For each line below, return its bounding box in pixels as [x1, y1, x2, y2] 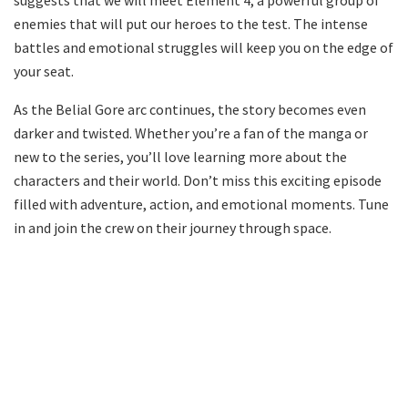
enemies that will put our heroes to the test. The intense [14, 14, 368, 33]
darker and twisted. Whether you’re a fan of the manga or [14, 123, 368, 142]
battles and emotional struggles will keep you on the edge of [14, 37, 393, 56]
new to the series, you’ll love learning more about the [14, 147, 347, 166]
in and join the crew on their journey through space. [14, 218, 331, 237]
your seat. [14, 61, 74, 80]
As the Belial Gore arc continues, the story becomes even [14, 99, 366, 118]
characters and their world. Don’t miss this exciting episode [14, 170, 382, 189]
